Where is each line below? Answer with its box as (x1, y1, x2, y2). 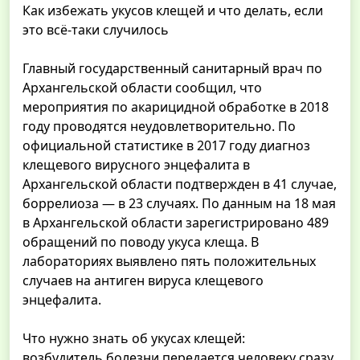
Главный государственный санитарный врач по (22, 59, 322, 78)
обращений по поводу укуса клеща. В (22, 233, 259, 252)
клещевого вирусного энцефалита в (22, 156, 250, 174)
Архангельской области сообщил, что (22, 79, 262, 97)
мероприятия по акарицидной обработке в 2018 (22, 98, 329, 117)
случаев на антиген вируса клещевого (22, 272, 264, 290)
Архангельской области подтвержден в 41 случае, (22, 175, 337, 194)
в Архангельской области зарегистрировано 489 (22, 214, 329, 232)
